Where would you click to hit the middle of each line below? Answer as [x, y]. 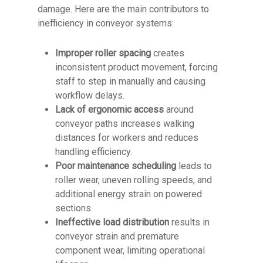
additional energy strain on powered [129, 194]
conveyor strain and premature [117, 236]
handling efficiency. [94, 152]
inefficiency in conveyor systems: [106, 23]
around [179, 109]
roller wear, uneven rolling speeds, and [134, 180]
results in [189, 222]
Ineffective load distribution [112, 222]
